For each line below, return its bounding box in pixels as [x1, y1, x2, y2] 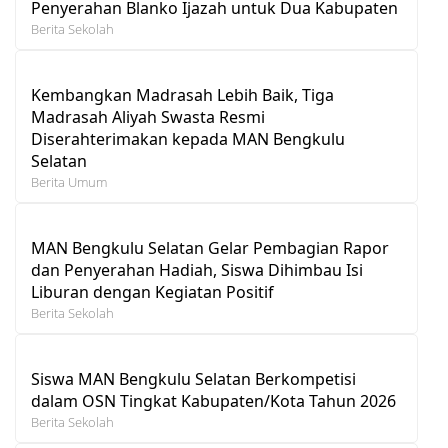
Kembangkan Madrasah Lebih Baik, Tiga [31, 83, 334, 106]
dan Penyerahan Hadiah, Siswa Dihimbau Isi [31, 258, 363, 281]
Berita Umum [31, 172, 107, 191]
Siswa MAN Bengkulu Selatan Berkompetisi [31, 367, 356, 390]
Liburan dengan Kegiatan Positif [31, 280, 274, 303]
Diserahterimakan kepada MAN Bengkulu [31, 127, 345, 150]
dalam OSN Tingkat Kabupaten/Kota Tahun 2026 [31, 389, 396, 412]
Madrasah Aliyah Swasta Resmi [31, 105, 265, 128]
